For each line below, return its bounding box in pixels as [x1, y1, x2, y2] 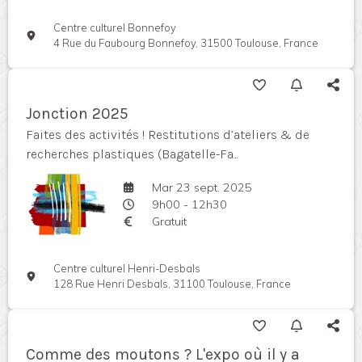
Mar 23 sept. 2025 [151, 179, 252, 195]
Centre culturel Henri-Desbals [53, 262, 201, 276]
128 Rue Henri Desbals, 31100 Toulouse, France [53, 277, 292, 291]
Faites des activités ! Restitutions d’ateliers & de [26, 127, 309, 143]
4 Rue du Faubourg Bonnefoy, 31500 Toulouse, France [53, 36, 319, 50]
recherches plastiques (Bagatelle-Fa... [26, 146, 238, 162]
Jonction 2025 [26, 104, 128, 124]
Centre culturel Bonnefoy [53, 21, 177, 35]
